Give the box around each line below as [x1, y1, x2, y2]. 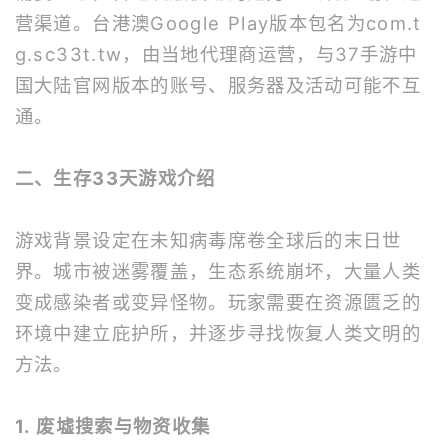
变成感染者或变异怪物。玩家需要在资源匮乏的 [14, 291, 422, 313]
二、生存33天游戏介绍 [14, 167, 216, 189]
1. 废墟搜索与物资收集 [14, 415, 211, 437]
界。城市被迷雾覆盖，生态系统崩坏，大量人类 [14, 260, 422, 282]
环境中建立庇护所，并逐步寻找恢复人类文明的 [14, 322, 422, 344]
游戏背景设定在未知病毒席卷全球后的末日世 [14, 229, 402, 251]
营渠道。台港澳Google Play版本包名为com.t [14, 12, 422, 34]
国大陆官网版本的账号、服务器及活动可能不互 [14, 74, 422, 96]
